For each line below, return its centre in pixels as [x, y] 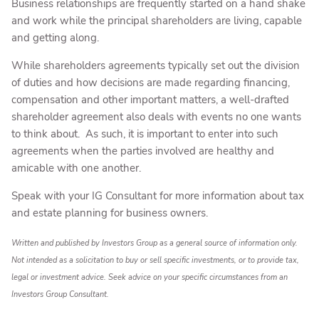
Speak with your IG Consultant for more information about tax [158, 195]
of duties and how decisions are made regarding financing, [151, 82]
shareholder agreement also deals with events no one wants [157, 116]
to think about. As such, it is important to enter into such [145, 134]
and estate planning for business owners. [110, 213]
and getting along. [56, 37]
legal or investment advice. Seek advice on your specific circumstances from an [150, 278]
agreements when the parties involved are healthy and [143, 151]
